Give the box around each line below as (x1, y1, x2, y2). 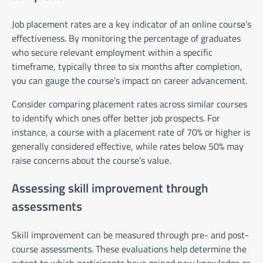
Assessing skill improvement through (12, 178, 208, 198)
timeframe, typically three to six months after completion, (12, 59, 242, 73)
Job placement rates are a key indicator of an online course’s (12, 16, 251, 31)
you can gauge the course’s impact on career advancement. (12, 73, 247, 87)
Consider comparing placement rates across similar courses (12, 96, 247, 111)
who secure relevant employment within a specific (12, 45, 213, 59)
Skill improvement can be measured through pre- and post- (12, 228, 249, 242)
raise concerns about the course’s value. (12, 153, 171, 167)
